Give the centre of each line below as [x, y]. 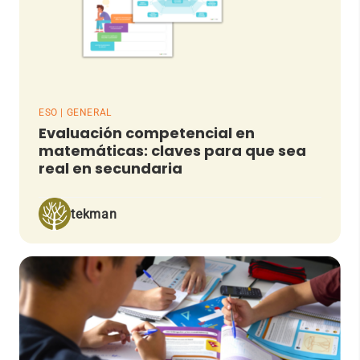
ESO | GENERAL [75, 113]
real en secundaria [110, 169]
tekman [94, 214]
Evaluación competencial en [147, 133]
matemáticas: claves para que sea [172, 151]
